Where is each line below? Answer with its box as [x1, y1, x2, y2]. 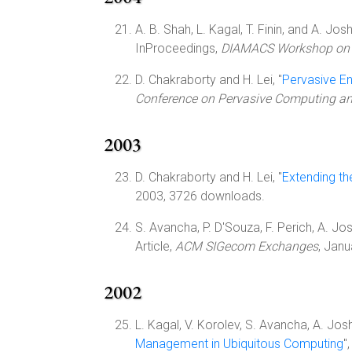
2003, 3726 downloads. [135, 189, 265, 203]
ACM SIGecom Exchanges [175, 239, 318, 254]
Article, [135, 239, 175, 254]
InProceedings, [135, 41, 221, 56]
